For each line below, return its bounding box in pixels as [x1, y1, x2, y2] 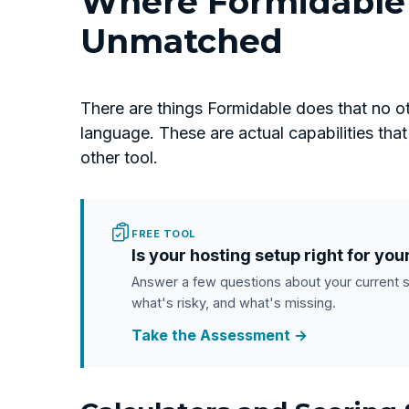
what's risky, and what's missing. [131, 295, 336, 311]
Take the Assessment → [131, 326, 308, 345]
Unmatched [80, 21, 283, 62]
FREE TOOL [131, 227, 196, 241]
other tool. [80, 148, 158, 168]
